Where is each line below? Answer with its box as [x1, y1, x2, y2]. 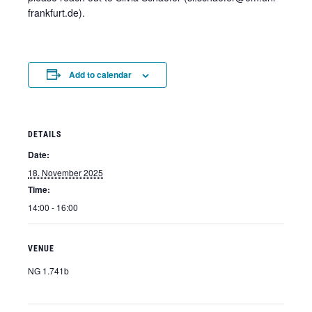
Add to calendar [68, 68, 132, 81]
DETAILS [28, 130, 61, 139]
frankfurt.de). [28, 6, 85, 19]
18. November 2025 [28, 166, 103, 178]
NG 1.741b [28, 265, 69, 276]
